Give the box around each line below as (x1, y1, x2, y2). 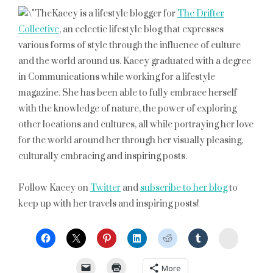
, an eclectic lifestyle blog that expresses (59, 24, 224, 35)
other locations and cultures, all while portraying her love (18, 119, 253, 130)
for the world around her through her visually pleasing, (18, 135, 243, 146)
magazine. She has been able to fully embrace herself (18, 87, 237, 99)
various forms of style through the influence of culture (18, 40, 241, 51)
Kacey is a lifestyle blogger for (52, 8, 177, 19)
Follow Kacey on (18, 182, 90, 194)
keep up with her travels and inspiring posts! (18, 198, 199, 210)
